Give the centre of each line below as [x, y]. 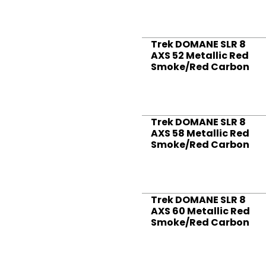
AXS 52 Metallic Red [200, 56]
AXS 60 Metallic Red [200, 211]
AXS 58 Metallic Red [200, 134]
